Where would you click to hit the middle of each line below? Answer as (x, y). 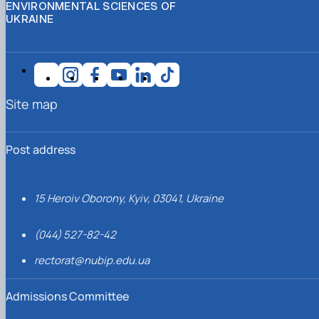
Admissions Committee (67, 296)
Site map (32, 104)
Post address (41, 149)
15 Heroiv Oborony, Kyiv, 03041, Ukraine (129, 198)
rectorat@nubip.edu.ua (92, 260)
